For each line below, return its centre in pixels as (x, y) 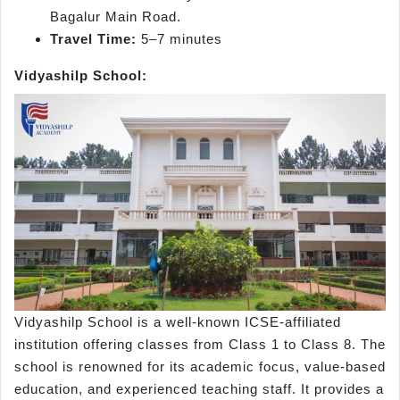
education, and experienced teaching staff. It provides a (199, 389)
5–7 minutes (179, 39)
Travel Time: (93, 39)
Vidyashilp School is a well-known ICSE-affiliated (178, 322)
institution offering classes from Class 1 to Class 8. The (200, 345)
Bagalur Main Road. (116, 17)
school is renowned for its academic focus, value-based (200, 367)
